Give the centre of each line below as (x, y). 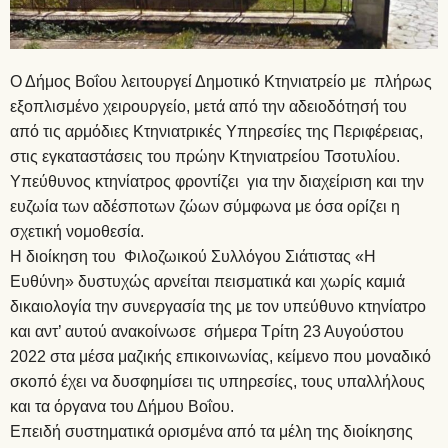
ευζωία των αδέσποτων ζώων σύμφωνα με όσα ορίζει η (205, 206)
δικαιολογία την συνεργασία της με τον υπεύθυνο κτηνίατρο (218, 306)
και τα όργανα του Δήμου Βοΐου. (122, 406)
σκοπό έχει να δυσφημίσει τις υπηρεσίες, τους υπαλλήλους (219, 381)
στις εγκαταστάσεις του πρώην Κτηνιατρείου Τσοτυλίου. (205, 156)
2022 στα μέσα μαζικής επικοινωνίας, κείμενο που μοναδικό (220, 356)
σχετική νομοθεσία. (77, 231)
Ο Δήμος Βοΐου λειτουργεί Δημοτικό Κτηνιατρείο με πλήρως (221, 81)
